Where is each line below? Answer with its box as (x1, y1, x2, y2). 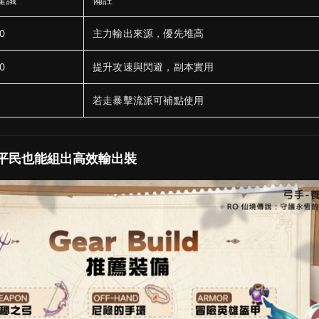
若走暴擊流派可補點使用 (93, 93, 204, 107)
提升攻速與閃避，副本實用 (93, 59, 214, 73)
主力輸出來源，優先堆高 (93, 26, 204, 40)
